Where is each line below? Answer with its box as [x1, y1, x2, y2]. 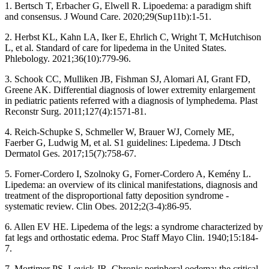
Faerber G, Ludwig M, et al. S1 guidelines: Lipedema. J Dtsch [5, 137, 241, 148]
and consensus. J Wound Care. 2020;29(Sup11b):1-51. [5, 11, 211, 22]
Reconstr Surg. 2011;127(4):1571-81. [5, 106, 147, 116]
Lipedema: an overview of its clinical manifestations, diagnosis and [5, 179, 258, 190]
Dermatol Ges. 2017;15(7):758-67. [5, 148, 136, 159]
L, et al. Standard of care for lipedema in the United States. [5, 42, 226, 53]
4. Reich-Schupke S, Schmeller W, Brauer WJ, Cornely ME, [5, 126, 234, 137]
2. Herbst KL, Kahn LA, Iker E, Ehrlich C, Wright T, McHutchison [5, 31, 261, 42]
